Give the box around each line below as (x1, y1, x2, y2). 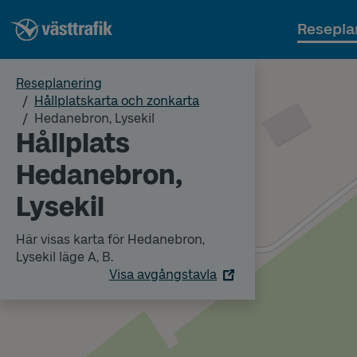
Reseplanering (16, 76, 102, 91)
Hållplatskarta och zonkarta (34, 93, 199, 108)
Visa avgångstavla (109, 267, 217, 282)
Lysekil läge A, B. (16, 249, 113, 265)
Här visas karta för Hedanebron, (16, 232, 205, 247)
